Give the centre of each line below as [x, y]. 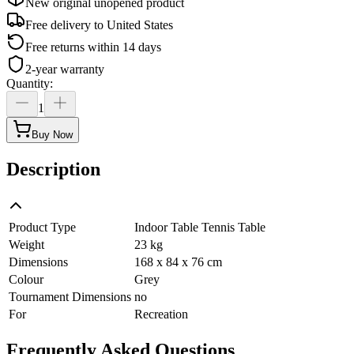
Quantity [28, 83]
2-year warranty [65, 69]
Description [53, 169]
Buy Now [52, 134]
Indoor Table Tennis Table [200, 227]
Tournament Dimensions [70, 296]
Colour [26, 279]
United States [140, 24]
